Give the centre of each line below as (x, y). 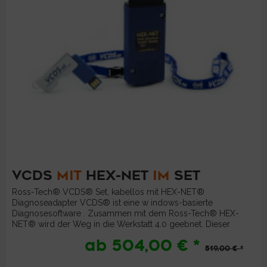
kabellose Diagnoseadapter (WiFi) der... (87, 235)
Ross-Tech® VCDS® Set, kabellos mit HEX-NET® (108, 192)
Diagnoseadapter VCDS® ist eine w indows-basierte (113, 203)
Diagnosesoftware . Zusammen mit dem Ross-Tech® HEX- (126, 214)
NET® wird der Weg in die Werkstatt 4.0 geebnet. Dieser (121, 224)
